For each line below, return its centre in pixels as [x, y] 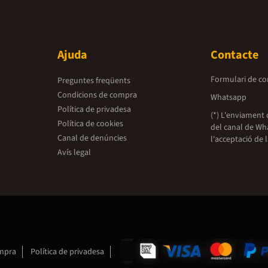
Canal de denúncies [92, 138]
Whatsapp [229, 97]
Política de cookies [90, 124]
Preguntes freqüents [94, 80]
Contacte [234, 55]
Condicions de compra [97, 95]
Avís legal [74, 152]
